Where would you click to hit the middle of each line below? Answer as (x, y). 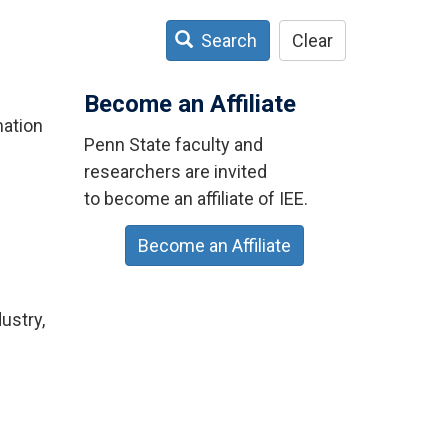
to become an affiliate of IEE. (195, 198)
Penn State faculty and (173, 144)
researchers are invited (175, 171)
